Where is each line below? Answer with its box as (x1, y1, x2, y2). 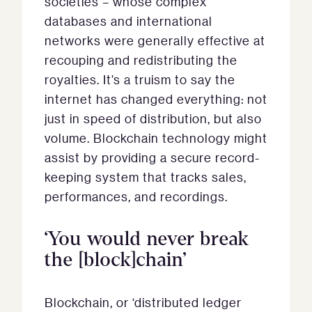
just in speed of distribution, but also (45, 111, 262, 126)
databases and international (45, 13, 212, 29)
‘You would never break (45, 228, 249, 249)
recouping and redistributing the (45, 52, 237, 68)
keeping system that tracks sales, (45, 169, 247, 185)
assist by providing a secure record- (45, 150, 260, 165)
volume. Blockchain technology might (45, 130, 267, 146)
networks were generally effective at (45, 33, 265, 48)
